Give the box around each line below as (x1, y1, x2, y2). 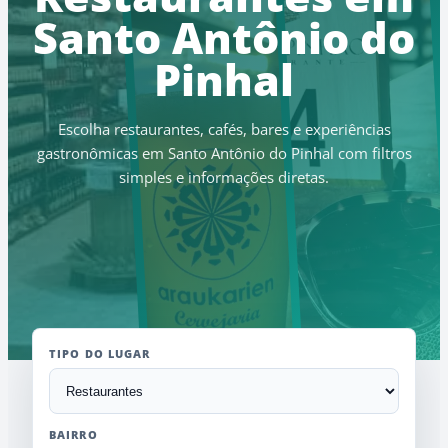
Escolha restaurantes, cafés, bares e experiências (57, 119, 391, 139)
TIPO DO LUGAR (49, 346, 151, 361)
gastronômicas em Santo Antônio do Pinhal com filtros (36, 143, 412, 163)
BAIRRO (49, 427, 98, 442)
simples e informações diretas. (119, 167, 329, 187)
